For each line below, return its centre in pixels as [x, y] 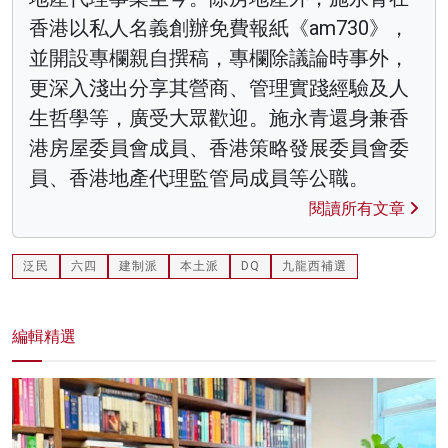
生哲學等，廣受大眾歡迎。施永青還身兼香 [219, 117]
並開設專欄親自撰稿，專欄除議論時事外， [219, 57]
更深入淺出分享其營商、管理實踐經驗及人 [219, 87]
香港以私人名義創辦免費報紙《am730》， [219, 27]
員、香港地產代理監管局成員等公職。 [199, 177]
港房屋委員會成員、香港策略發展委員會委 [219, 147]
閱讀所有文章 [359, 208]
